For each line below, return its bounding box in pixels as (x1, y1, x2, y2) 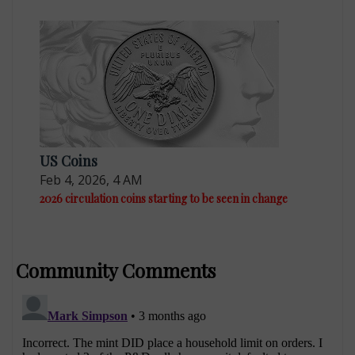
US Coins (40, 151, 98, 170)
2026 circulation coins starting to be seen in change (40, 190, 288, 206)
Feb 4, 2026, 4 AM (40, 170, 143, 189)
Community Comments (16, 257, 216, 283)
